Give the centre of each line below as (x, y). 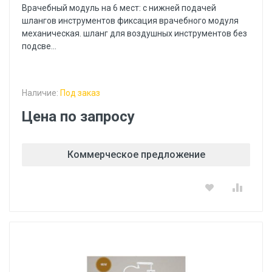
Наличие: (41, 93)
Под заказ (80, 93)
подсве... (39, 46)
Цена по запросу (78, 117)
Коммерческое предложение (136, 155)
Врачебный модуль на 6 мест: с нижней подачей (119, 8)
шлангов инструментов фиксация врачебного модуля (130, 21)
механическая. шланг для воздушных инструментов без (134, 33)
